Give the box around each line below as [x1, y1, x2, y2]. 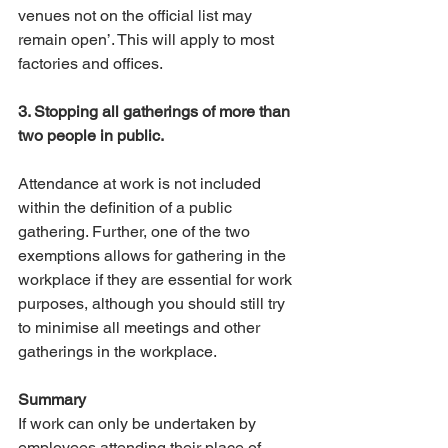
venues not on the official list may [18, 6, 256, 26]
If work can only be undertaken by [18, 414, 260, 434]
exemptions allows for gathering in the [18, 246, 290, 266]
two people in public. [18, 126, 164, 146]
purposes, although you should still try [18, 294, 289, 314]
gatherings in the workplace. [18, 342, 217, 362]
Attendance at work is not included [18, 174, 265, 194]
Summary [18, 390, 86, 410]
